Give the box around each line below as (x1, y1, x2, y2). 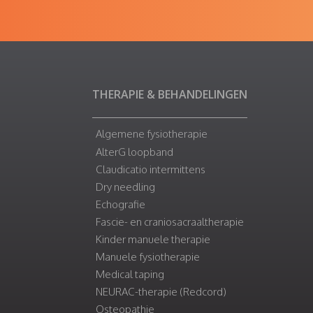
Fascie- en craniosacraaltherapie (96, 215, 244, 229)
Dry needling (96, 180, 155, 194)
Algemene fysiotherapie (96, 127, 208, 141)
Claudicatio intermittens (96, 163, 205, 177)
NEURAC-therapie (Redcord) (96, 285, 226, 299)
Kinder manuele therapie (96, 233, 210, 247)
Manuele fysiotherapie (96, 250, 200, 264)
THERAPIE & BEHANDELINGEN (92, 87, 247, 103)
